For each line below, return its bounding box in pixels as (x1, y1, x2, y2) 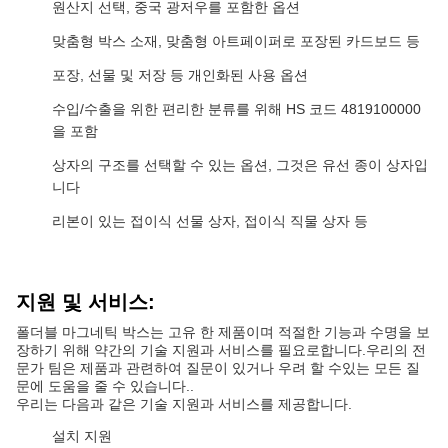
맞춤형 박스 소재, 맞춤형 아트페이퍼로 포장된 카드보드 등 (52, 33, 420, 49)
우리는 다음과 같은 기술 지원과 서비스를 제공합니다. (16, 396, 352, 412)
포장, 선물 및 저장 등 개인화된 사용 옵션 (52, 67, 308, 83)
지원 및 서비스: (16, 291, 155, 313)
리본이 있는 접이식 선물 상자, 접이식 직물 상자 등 (52, 213, 368, 229)
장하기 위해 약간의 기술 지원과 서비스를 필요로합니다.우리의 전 (16, 342, 426, 358)
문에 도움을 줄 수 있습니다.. (16, 378, 194, 394)
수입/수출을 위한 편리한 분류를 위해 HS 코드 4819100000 (52, 101, 421, 117)
